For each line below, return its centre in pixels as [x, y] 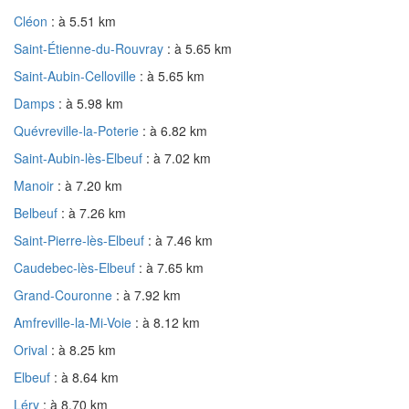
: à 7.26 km [94, 212]
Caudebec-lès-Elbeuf [76, 267]
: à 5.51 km [84, 21]
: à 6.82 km [175, 130]
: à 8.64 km [86, 377]
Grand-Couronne [65, 294]
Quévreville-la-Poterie [78, 130]
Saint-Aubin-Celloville [77, 75]
